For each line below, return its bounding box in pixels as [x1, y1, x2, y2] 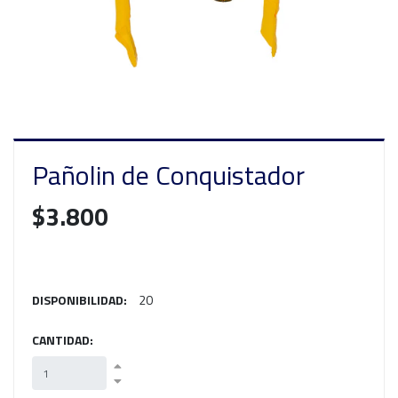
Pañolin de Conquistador [32, 155, 305, 196]
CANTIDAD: [32, 330, 93, 350]
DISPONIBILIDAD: [32, 291, 127, 310]
